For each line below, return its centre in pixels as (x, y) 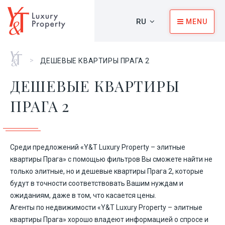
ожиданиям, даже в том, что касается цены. (83, 195)
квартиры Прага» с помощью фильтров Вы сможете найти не (111, 159)
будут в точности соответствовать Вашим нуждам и (97, 183)
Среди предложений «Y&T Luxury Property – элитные (98, 147)
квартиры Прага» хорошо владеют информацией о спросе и (109, 219)
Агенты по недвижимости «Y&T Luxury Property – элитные (106, 207)
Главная (25, 55)
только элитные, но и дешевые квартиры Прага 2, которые (107, 171)
